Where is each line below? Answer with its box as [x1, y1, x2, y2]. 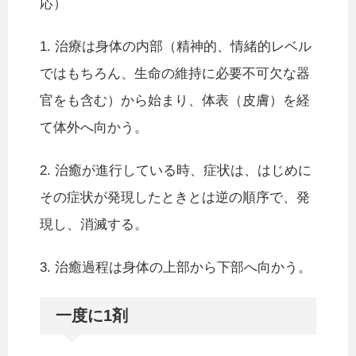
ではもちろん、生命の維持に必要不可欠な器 [40, 66, 310, 82]
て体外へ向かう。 [40, 120, 148, 136]
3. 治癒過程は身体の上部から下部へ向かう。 [40, 260, 311, 276]
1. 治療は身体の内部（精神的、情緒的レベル [40, 39, 311, 55]
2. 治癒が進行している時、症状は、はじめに [40, 163, 311, 179]
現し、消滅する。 [40, 217, 148, 233]
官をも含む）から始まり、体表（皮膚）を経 [40, 93, 310, 109]
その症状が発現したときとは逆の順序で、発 [40, 190, 310, 206]
